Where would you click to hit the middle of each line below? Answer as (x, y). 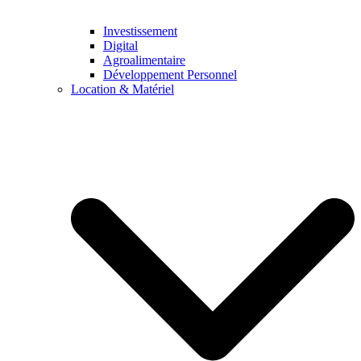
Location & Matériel (122, 89)
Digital (120, 46)
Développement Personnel (170, 75)
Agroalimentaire (144, 60)
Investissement (140, 31)
